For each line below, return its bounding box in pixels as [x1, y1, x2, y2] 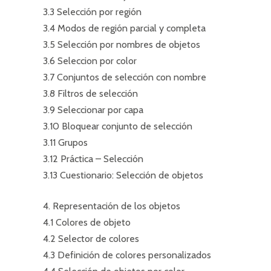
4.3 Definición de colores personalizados [43, 249, 211, 261]
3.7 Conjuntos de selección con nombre [43, 71, 206, 83]
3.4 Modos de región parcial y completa [43, 22, 206, 34]
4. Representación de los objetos [43, 200, 180, 212]
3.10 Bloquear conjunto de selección [43, 120, 192, 132]
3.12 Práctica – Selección [43, 153, 143, 165]
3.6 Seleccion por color [43, 55, 137, 67]
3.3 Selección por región [43, 6, 142, 18]
